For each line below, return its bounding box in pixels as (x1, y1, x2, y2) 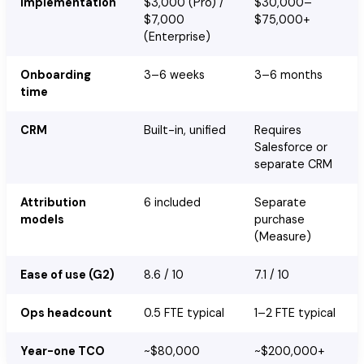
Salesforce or (253, 139, 327, 154)
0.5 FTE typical (143, 305, 224, 320)
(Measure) (253, 228, 311, 244)
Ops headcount (19, 305, 112, 320)
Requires (253, 122, 301, 137)
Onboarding (19, 67, 91, 82)
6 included (143, 194, 201, 210)
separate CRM (253, 156, 332, 171)
